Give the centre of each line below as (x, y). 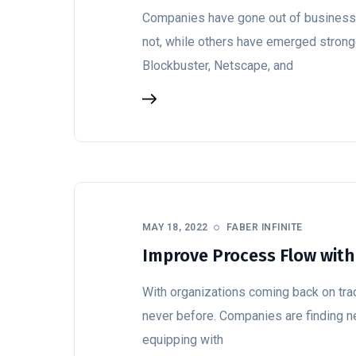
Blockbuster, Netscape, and (218, 66)
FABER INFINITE (264, 227)
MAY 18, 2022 (175, 227)
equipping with (183, 340)
